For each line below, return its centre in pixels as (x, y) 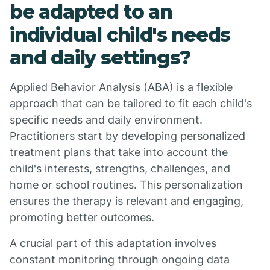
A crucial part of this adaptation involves (113, 243)
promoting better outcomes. (82, 217)
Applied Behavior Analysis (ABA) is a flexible (121, 87)
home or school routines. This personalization (126, 185)
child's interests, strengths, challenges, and (120, 168)
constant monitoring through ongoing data (120, 259)
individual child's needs (120, 35)
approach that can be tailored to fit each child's (131, 103)
